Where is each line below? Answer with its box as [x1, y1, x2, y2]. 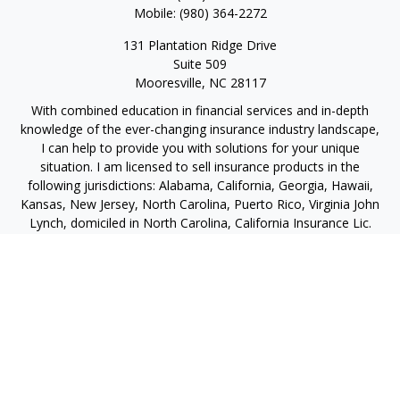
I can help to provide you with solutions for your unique [40, 139, 360, 156]
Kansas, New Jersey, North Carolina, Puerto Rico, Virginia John [21, 196, 379, 212]
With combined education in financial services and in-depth [31, 102, 369, 119]
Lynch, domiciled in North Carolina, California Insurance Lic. [29, 214, 371, 231]
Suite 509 [173, 55, 227, 72]
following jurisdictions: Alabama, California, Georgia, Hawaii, [27, 177, 373, 194]
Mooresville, [134, 74, 205, 91]
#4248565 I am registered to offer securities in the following [27, 233, 373, 250]
